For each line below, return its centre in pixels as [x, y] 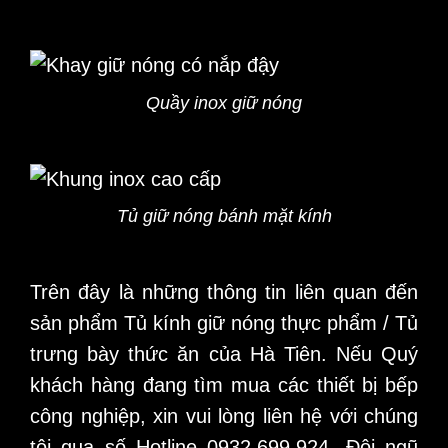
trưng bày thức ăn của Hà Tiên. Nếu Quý [224, 353]
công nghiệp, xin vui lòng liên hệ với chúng [224, 415]
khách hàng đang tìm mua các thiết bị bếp [224, 384]
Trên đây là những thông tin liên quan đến [224, 291]
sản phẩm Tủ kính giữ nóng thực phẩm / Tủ [224, 322]
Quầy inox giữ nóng [224, 102]
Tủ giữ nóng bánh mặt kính [224, 216]
